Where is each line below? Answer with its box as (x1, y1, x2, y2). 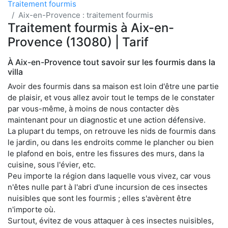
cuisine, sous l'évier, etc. (8, 159, 96, 169)
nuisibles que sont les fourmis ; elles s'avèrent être (8, 193, 191, 203)
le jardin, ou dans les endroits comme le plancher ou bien (8, 137, 214, 147)
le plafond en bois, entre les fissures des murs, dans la (8, 148, 204, 158)
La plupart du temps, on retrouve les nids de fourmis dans (8, 126, 216, 136)
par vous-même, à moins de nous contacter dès (8, 103, 179, 113)
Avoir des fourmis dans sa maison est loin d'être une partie (8, 81, 219, 91)
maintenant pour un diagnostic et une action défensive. (8, 115, 206, 125)
